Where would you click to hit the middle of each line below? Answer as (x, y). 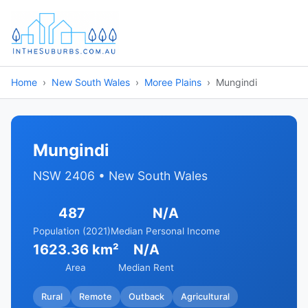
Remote (96, 296)
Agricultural (205, 296)
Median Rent (146, 267)
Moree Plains (173, 82)
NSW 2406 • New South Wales (120, 176)
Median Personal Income (165, 231)
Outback (146, 296)
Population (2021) (72, 231)
